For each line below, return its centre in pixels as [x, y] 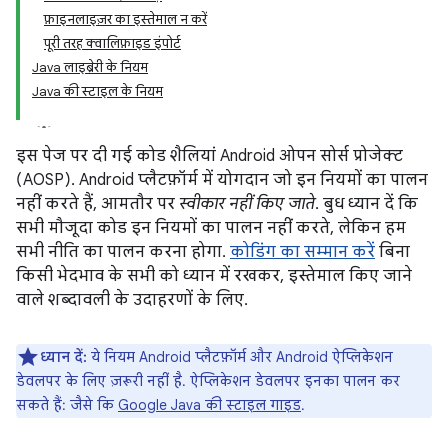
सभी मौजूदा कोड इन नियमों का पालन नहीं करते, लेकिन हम [211, 228]
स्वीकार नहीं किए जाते [247, 204]
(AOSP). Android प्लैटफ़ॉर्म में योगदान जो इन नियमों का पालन [222, 180]
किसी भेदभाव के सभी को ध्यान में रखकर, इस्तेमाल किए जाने [214, 276]
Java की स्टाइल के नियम [97, 91]
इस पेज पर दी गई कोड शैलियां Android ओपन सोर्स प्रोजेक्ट [209, 156]
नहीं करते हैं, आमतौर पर [97, 204]
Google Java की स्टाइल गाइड [209, 405]
